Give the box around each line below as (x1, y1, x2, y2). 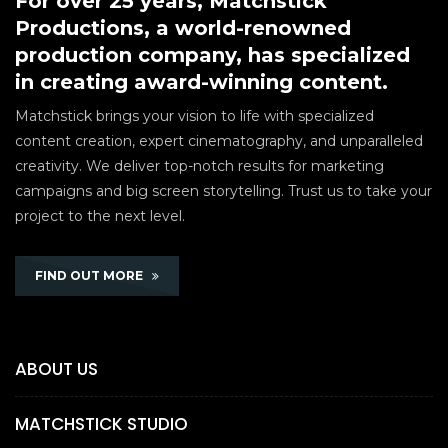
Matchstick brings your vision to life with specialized (15, 106, 374, 125)
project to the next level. (15, 206, 185, 225)
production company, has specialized (15, 42, 410, 67)
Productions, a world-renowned (15, 15, 351, 40)
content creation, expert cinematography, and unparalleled (15, 131, 423, 150)
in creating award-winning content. (15, 69, 388, 94)
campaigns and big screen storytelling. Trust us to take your (15, 181, 432, 200)
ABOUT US (15, 356, 98, 381)
